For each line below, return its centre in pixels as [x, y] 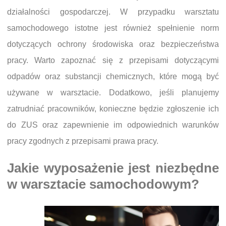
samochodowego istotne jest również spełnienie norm [113, 28]
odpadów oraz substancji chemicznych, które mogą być [113, 77]
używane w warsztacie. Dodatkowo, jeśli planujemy [113, 93]
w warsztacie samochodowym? [103, 184]
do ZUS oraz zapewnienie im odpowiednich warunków [113, 125]
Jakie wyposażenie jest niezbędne [113, 168]
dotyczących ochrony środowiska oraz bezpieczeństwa [113, 44]
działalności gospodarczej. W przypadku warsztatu [113, 12]
